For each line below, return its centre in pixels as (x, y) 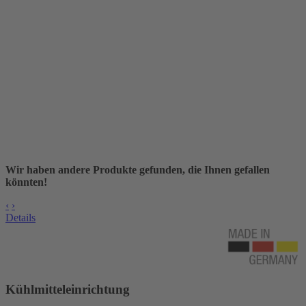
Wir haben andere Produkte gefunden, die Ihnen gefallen (138, 169)
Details (20, 217)
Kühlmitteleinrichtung (68, 289)
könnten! (26, 182)
